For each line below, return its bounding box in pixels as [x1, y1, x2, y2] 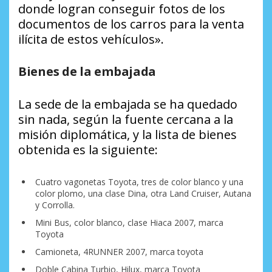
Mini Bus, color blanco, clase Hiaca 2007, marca [35, 217, 223, 229]
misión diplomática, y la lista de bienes [18, 126, 237, 143]
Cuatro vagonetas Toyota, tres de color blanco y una [35, 176, 243, 188]
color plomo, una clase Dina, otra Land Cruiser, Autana [35, 188, 251, 200]
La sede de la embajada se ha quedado [18, 96, 237, 113]
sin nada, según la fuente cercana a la [18, 111, 233, 128]
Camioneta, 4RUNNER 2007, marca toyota [35, 246, 203, 258]
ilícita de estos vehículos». [18, 31, 164, 48]
